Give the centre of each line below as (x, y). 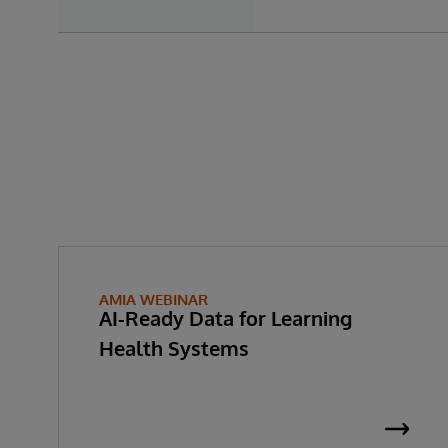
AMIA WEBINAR (153, 299)
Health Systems (174, 348)
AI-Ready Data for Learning (225, 318)
